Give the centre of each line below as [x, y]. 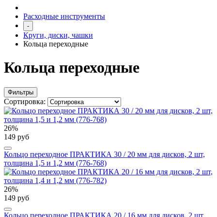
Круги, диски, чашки [58, 35]
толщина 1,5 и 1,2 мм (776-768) [55, 163]
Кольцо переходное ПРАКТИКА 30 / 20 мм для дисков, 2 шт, [104, 154]
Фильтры [21, 92]
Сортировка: [26, 101]
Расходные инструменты [64, 16]
